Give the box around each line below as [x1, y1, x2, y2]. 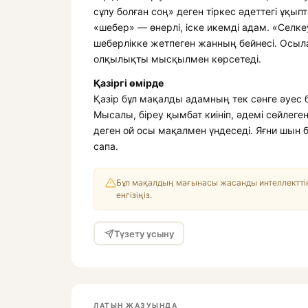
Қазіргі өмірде [93, 77, 164, 89]
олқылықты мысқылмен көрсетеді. [93, 53, 261, 65]
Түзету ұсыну [113, 228, 174, 239]
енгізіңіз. [116, 190, 152, 200]
